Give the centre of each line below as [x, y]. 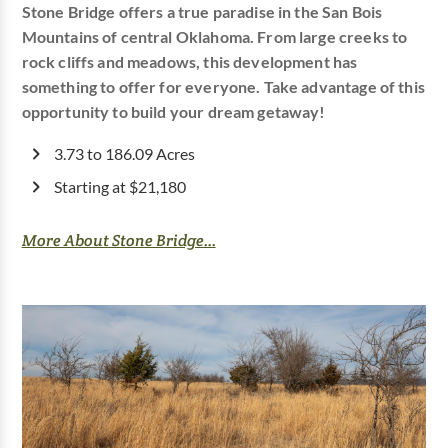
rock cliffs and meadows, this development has [189, 61]
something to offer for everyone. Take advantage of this [223, 86]
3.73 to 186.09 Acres [124, 153]
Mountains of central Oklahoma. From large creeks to [214, 36]
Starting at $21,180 [119, 186]
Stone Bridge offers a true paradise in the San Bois [202, 11]
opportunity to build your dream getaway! [173, 111]
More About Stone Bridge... [118, 240]
